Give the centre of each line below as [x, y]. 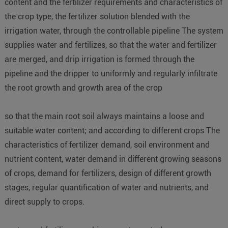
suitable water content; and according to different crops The [112, 131]
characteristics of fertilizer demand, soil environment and [107, 145]
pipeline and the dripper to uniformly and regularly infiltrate [111, 74]
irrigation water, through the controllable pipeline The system [114, 31]
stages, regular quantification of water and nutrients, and [106, 188]
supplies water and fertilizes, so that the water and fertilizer [110, 45]
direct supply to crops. [44, 202]
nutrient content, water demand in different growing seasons [113, 159]
